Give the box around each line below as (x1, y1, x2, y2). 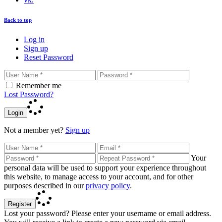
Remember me (16, 81, 61, 90)
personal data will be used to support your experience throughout (4, 164, 206, 172)
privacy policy (86, 181, 130, 190)
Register (8, 200, 32, 208)
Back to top (4, 17, 32, 23)
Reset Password (24, 53, 73, 62)
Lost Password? (4, 90, 54, 99)
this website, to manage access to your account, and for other (4, 172, 193, 181)
